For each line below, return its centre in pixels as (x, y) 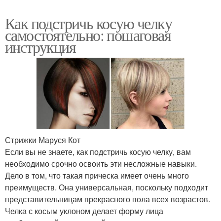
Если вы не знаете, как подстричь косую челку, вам (98, 151)
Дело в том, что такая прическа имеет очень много (97, 175)
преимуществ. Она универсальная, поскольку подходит (107, 187)
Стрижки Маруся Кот (43, 140)
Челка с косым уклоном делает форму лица (84, 211)
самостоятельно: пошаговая (88, 35)
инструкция (40, 46)
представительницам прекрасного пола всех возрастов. (108, 199)
